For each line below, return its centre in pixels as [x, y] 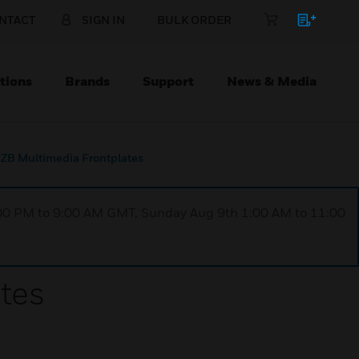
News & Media [272, 81]
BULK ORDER [194, 20]
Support [168, 81]
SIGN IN [103, 20]
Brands [87, 81]
